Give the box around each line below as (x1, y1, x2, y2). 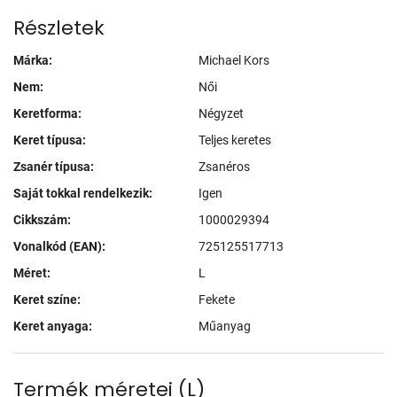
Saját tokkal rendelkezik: (13, 185, 152, 200)
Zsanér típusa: (13, 159, 94, 174)
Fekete (198, 292, 235, 307)
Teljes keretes (198, 132, 271, 147)
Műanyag (198, 318, 251, 333)
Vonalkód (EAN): (13, 238, 105, 253)
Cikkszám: (13, 212, 71, 227)
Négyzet (198, 105, 244, 121)
